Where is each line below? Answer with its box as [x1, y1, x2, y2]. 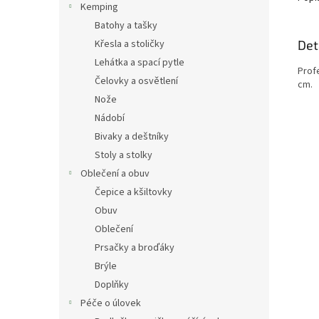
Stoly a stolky [95, 148, 152, 162]
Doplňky [95, 278, 129, 292]
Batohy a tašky [95, 19, 157, 33]
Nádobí [95, 111, 125, 125]
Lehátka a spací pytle [95, 56, 184, 70]
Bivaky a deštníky [95, 130, 169, 144]
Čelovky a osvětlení [95, 74, 178, 88]
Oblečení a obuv [80, 167, 150, 181]
